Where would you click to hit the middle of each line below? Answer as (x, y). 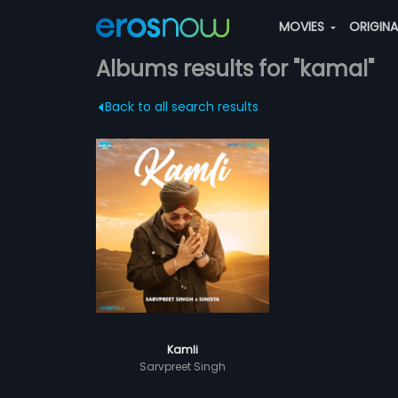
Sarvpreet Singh (182, 366)
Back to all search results (181, 107)
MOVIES (303, 27)
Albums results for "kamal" (235, 69)
